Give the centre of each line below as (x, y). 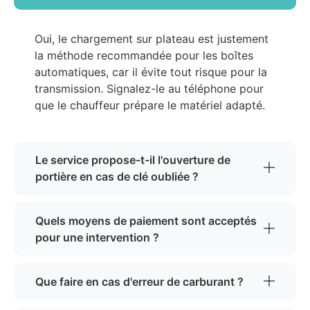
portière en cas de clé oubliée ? (117, 177)
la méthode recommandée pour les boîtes (144, 56)
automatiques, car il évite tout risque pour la (151, 72)
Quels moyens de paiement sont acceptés (146, 221)
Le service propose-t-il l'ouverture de (133, 160)
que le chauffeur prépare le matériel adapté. (150, 106)
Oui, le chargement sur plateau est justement (152, 39)
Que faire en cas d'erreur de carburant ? (139, 282)
